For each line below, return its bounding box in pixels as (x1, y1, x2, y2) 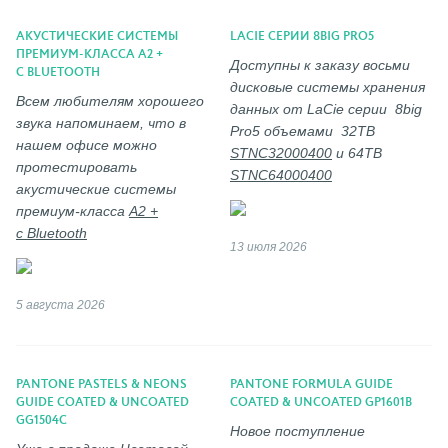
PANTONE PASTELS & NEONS (16, 378, 187, 391)
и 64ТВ (332, 144, 382, 161)
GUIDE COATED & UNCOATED (16, 396, 189, 409)
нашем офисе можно (16, 136, 157, 153)
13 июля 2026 (230, 239, 307, 254)
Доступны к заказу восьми (230, 56, 410, 73)
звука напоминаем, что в (16, 114, 186, 131)
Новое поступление (230, 422, 365, 439)
